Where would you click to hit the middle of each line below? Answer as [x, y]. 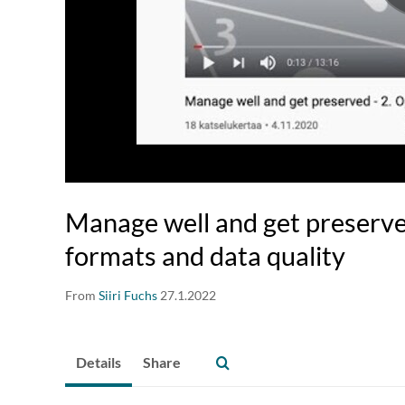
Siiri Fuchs [128, 296]
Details [99, 363]
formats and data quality [205, 256]
